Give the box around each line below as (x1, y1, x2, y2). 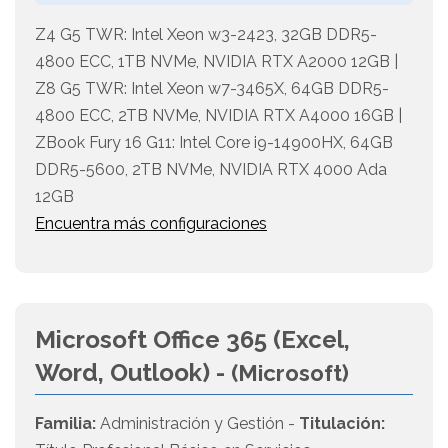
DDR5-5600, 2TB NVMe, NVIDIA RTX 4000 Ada (35, 160, 387, 180)
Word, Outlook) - (35, 358, 231, 388)
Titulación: (299, 414, 385, 434)
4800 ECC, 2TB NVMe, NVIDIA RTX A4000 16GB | (35, 106, 402, 126)
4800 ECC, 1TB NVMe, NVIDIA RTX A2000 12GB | (35, 52, 398, 72)
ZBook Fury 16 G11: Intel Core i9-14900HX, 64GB (35, 133, 393, 153)
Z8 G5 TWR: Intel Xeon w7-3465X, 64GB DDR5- (35, 79, 389, 99)
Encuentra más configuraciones (35, 214, 267, 234)
